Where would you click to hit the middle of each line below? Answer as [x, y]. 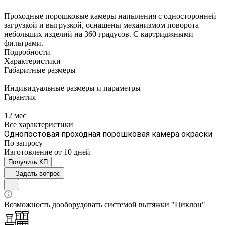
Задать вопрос [38, 173]
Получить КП [28, 162]
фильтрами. [24, 43]
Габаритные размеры [40, 70]
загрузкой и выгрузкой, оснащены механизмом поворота [101, 25]
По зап [16, 143]
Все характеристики [39, 124]
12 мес [15, 115]
